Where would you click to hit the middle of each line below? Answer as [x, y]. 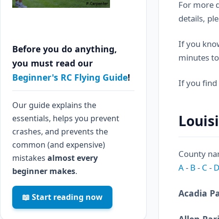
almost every [73, 158]
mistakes [30, 158]
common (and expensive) [59, 145]
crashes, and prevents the [60, 131]
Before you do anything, [65, 49]
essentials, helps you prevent [66, 118]
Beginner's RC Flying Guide [70, 77]
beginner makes [44, 171]
